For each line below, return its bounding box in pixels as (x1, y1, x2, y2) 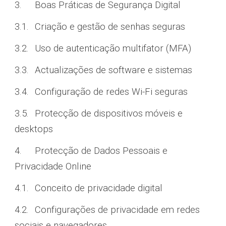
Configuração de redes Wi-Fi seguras (35, 86, 188, 97)
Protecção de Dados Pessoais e (35, 145, 168, 156)
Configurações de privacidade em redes (35, 204, 200, 215)
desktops (15, 124, 53, 135)
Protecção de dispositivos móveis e (35, 108, 183, 119)
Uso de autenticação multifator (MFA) (35, 43, 192, 54)
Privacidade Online (15, 161, 94, 172)
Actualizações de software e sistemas (35, 65, 193, 76)
